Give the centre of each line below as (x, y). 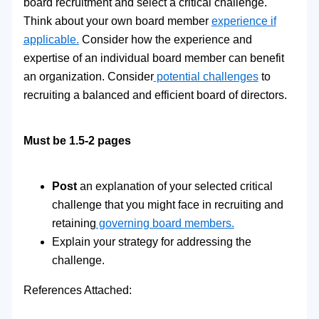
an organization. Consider (88, 76)
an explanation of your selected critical (176, 187)
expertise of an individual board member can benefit (153, 58)
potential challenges (206, 76)
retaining (74, 224)
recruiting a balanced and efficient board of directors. (155, 95)
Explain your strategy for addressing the (151, 242)
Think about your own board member (117, 21)
